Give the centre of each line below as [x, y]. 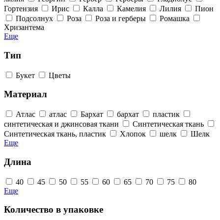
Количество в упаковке [54, 210]
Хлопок [133, 134]
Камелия [131, 9]
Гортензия [21, 9]
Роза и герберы [121, 19]
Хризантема [24, 27]
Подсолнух [34, 19]
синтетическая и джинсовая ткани [61, 124]
